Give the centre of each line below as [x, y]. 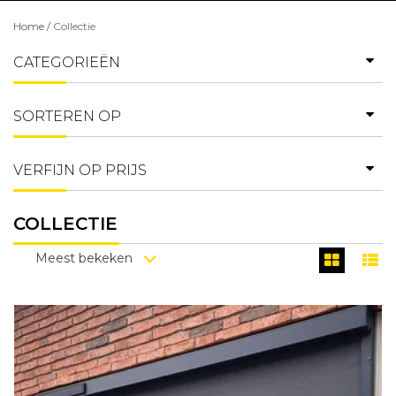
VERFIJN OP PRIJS [80, 171]
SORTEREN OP [67, 117]
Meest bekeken [84, 259]
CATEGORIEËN [67, 63]
